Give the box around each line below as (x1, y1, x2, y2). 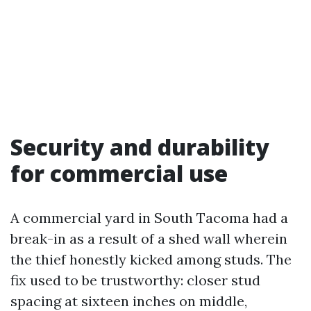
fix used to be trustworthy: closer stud (10, 271, 260, 289)
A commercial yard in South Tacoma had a (10, 209, 288, 227)
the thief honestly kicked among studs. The (10, 251, 292, 269)
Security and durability (10, 132, 269, 162)
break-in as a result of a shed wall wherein (10, 230, 287, 248)
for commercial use (10, 158, 228, 189)
